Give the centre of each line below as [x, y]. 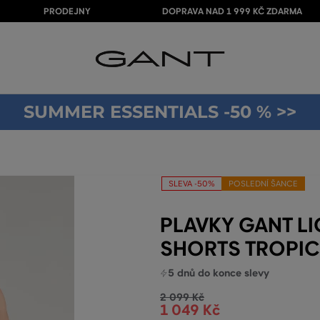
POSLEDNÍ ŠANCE [263, 184]
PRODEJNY [67, 11]
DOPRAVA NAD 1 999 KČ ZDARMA [232, 11]
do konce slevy [232, 273]
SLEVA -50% [192, 184]
